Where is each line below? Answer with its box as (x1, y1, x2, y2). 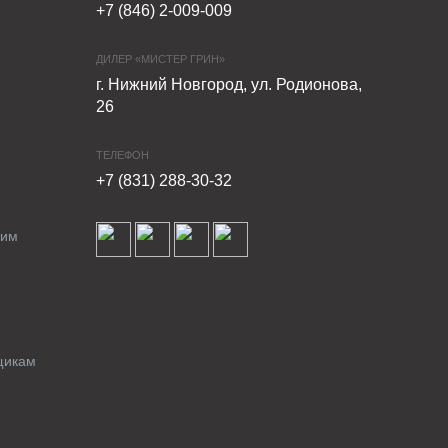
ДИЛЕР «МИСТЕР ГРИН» (95, 53, 225, 65)
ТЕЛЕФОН (95, 149, 149, 161)
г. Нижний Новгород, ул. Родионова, (95, 76, 362, 93)
